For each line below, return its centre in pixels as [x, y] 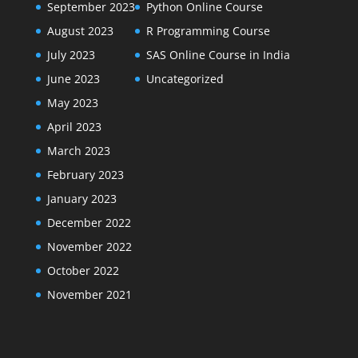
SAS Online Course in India [218, 55]
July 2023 [71, 55]
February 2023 [85, 175]
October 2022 [83, 270]
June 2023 [73, 79]
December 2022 [89, 223]
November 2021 [89, 294]
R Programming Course [208, 31]
